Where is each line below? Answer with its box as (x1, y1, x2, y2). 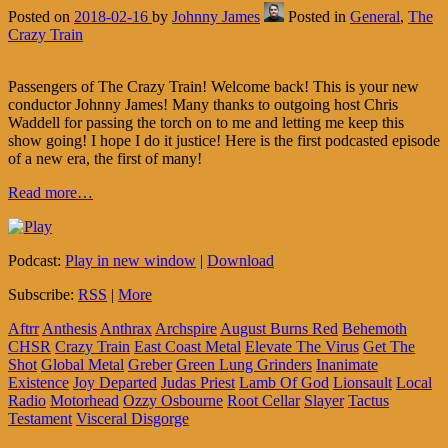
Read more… (8, 183, 93, 201)
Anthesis (42, 319, 97, 337)
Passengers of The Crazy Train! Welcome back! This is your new (8, 77, 419, 95)
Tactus (348, 391, 389, 409)
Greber (128, 355, 172, 373)
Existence (8, 373, 69, 391)
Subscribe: (8, 285, 78, 303)
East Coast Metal (134, 337, 241, 355)
